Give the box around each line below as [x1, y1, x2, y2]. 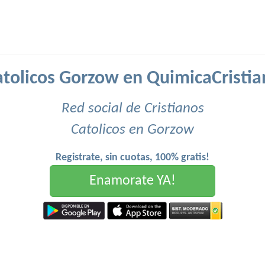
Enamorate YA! [89, 174, 176, 188]
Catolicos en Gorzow [71, 122, 194, 137]
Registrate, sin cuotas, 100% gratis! [56, 152, 209, 163]
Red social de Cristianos [61, 101, 204, 116]
